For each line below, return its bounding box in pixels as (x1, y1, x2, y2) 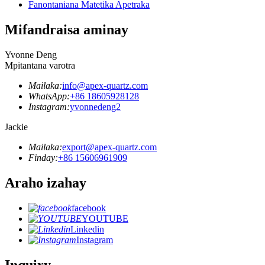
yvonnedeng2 (70, 102, 121, 112)
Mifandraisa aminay (5, 22, 128, 38)
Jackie (5, 122, 28, 132)
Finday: (28, 153, 58, 163)
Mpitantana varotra (5, 60, 75, 71)
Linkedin (70, 224, 104, 234)
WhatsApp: (28, 91, 70, 102)
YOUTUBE (82, 213, 128, 224)
